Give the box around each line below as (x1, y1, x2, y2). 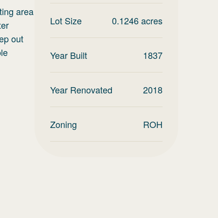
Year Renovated (50, 83, 112, 96)
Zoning (50, 118, 77, 130)
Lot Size (50, 14, 82, 27)
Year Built (50, 49, 87, 61)
